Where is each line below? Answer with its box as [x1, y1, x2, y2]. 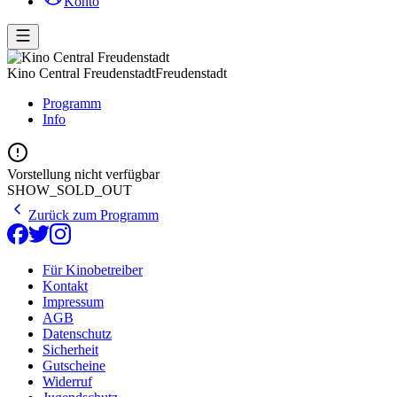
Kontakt [43, 277, 88, 293]
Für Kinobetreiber [43, 261, 143, 277]
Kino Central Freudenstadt [7, 65, 155, 81]
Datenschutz [43, 325, 112, 341]
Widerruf [43, 373, 92, 389]
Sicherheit [43, 341, 98, 357]
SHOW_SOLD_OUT [7, 182, 132, 198]
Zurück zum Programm [28, 206, 159, 222]
